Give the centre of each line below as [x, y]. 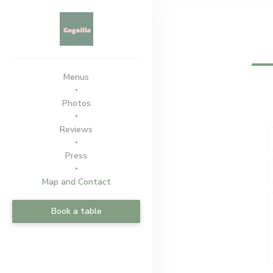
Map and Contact [76, 182]
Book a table [76, 211]
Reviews [76, 129]
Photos [76, 103]
